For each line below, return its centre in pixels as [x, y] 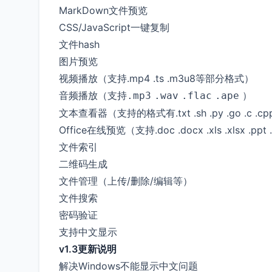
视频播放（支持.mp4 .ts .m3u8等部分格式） [156, 78]
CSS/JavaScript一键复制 [114, 27]
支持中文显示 [88, 232]
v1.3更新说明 [88, 249]
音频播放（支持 [93, 95]
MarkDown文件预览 [103, 10]
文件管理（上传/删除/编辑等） [126, 181]
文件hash [79, 44]
